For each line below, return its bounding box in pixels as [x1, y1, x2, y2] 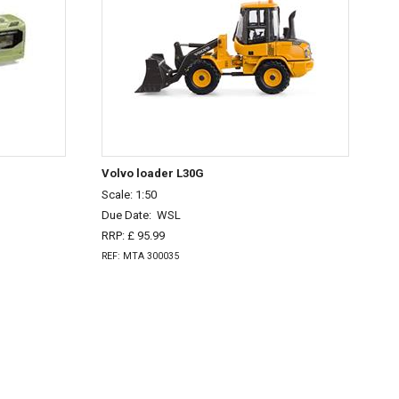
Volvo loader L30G [102, 166, 204, 180]
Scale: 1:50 [102, 188, 157, 202]
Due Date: [102, 208, 157, 223]
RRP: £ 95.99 [102, 228, 165, 242]
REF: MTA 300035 [102, 249, 179, 262]
